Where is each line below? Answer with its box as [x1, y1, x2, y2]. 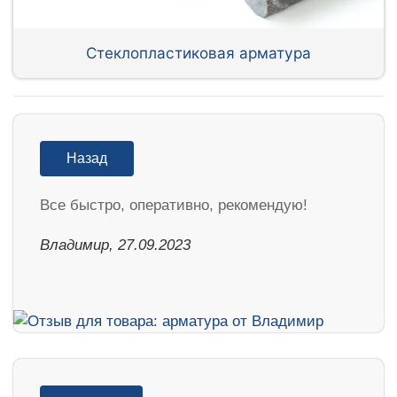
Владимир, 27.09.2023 [40, 237, 191, 254]
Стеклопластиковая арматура [86, 43, 311, 62]
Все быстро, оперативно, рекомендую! [40, 197, 307, 214]
